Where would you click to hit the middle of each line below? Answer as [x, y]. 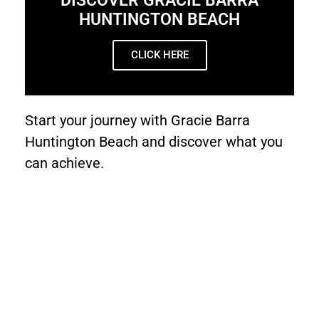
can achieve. [64, 163]
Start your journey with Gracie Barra [137, 120]
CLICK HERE [159, 54]
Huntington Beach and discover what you [154, 141]
